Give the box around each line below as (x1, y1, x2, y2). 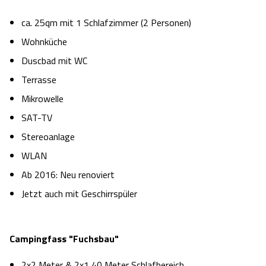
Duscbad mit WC (21, 53, 87, 68)
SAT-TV (21, 110, 52, 125)
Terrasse (21, 72, 56, 87)
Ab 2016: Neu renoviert (21, 167, 117, 182)
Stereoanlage (21, 129, 77, 144)
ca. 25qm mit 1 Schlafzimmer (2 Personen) (21, 15, 191, 30)
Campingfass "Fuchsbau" (9, 232, 119, 246)
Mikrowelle (21, 91, 64, 106)
